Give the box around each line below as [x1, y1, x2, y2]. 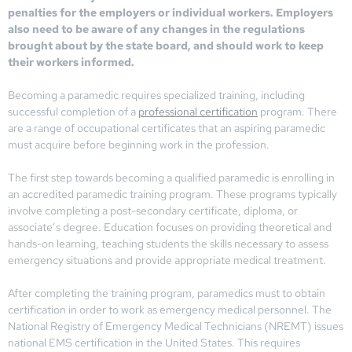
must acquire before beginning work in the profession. [8, 137, 269, 152]
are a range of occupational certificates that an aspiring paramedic [8, 120, 325, 135]
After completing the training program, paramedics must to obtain [8, 285, 325, 300]
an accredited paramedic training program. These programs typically [8, 186, 337, 201]
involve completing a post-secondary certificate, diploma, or [8, 203, 298, 218]
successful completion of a [8, 104, 138, 119]
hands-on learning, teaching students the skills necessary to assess [8, 236, 328, 251]
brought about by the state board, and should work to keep [8, 38, 324, 53]
